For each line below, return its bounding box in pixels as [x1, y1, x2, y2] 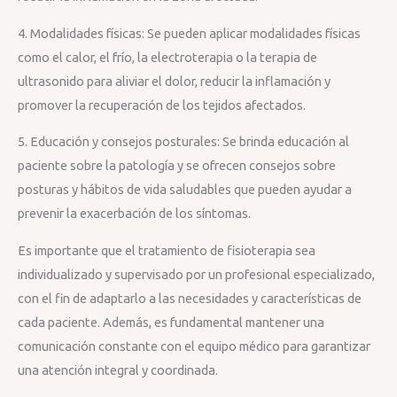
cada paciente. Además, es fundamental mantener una [18, 315, 324, 331]
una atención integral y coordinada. [18, 362, 218, 378]
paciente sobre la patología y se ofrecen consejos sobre [18, 158, 336, 174]
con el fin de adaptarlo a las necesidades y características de [18, 291, 362, 307]
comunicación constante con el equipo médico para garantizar [18, 339, 370, 354]
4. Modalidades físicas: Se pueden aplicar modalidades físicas [18, 25, 361, 41]
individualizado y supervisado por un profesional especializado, [18, 267, 375, 283]
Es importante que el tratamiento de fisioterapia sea [18, 243, 315, 259]
